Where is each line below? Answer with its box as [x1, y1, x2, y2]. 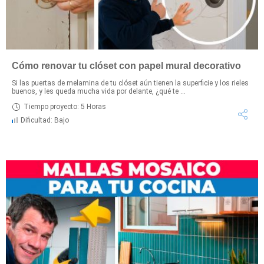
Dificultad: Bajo [21, 115, 69, 124]
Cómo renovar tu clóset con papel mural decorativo [12, 60, 241, 71]
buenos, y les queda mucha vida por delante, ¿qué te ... [12, 87, 186, 95]
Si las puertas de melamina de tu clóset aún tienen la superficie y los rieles [12, 78, 249, 87]
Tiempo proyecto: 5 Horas [24, 103, 106, 111]
